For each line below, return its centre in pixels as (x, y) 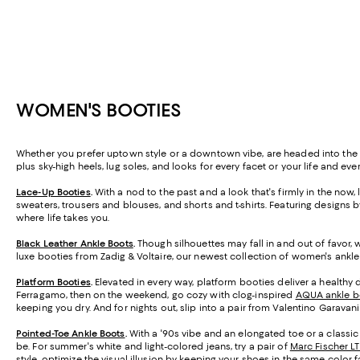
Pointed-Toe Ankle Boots (71, 334)
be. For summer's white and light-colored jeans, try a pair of (153, 347)
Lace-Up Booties (53, 192)
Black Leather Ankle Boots (75, 244)
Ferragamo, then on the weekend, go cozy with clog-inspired (156, 295)
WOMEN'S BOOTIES (99, 110)
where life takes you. (65, 218)
